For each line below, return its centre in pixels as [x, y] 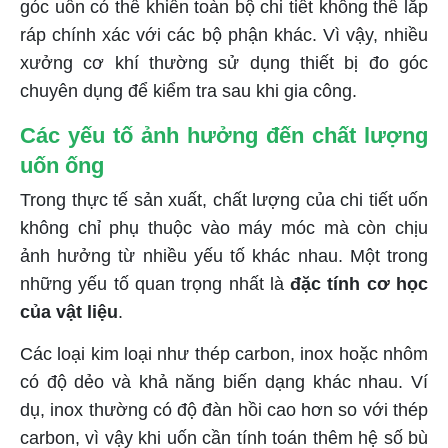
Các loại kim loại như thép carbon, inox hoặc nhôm [224, 353]
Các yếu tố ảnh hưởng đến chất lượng [224, 135]
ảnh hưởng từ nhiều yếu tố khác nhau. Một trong [224, 255]
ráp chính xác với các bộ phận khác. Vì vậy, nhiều [224, 34]
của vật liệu [69, 311]
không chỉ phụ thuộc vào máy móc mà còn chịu [224, 227]
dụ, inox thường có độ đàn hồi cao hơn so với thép [224, 409]
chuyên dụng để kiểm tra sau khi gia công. [188, 90]
